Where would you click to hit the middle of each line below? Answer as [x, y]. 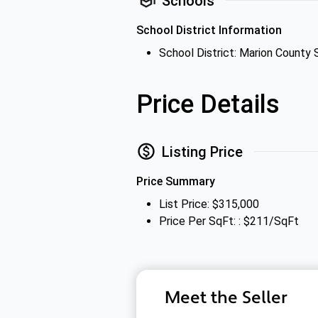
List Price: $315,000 [209, 204]
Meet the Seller [226, 298]
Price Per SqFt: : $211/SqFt [229, 221]
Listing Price [202, 152]
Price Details [208, 104]
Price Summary [176, 181]
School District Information [209, 30]
